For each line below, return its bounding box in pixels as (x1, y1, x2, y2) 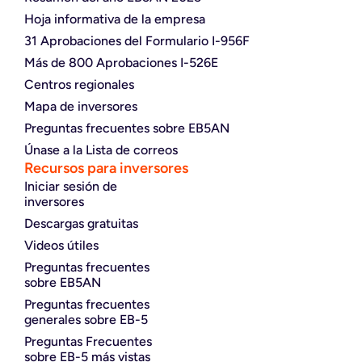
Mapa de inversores (24, 99, 137, 115)
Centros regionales (24, 77, 134, 93)
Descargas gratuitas (24, 216, 138, 232)
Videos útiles (24, 238, 99, 254)
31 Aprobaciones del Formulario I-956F (24, 33, 250, 49)
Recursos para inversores (24, 159, 188, 178)
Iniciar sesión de (24, 179, 117, 195)
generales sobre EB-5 (24, 312, 148, 328)
